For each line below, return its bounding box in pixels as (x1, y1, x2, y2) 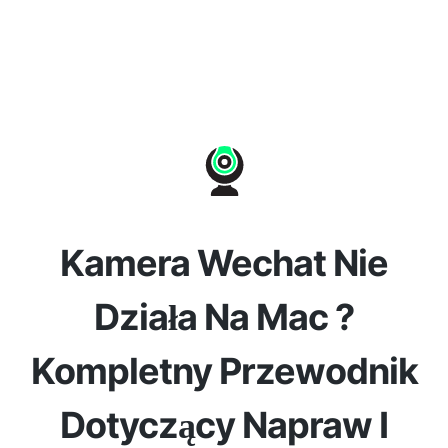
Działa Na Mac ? (94, 295, 354, 339)
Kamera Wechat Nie (60, 241, 388, 285)
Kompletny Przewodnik (30, 349, 418, 393)
